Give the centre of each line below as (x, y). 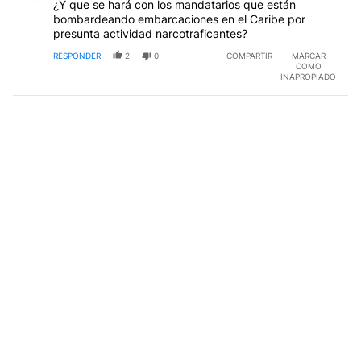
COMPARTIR (249, 55)
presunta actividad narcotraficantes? (150, 33)
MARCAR (308, 55)
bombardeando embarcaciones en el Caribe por (179, 19)
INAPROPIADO (308, 76)
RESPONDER (77, 55)
